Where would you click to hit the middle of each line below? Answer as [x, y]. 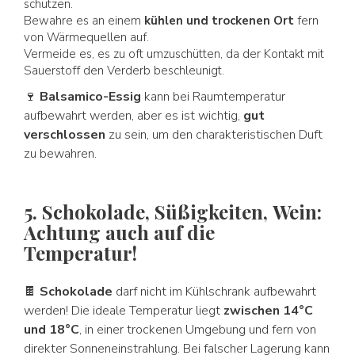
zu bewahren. [60, 154]
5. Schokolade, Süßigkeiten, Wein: [173, 212]
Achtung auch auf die [119, 232]
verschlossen [65, 135]
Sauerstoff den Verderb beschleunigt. [124, 71]
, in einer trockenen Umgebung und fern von [198, 330]
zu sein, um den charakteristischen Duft [214, 135]
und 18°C [52, 330]
